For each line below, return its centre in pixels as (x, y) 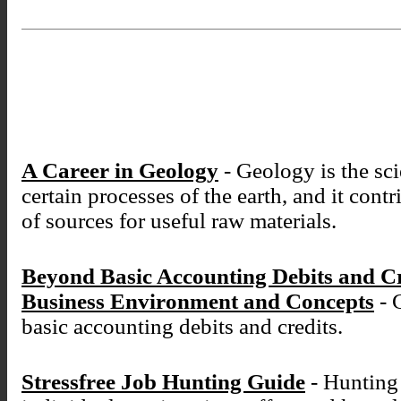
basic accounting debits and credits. (182, 327)
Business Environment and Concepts (198, 302)
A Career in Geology (120, 171)
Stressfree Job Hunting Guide (163, 382)
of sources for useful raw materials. (179, 221)
